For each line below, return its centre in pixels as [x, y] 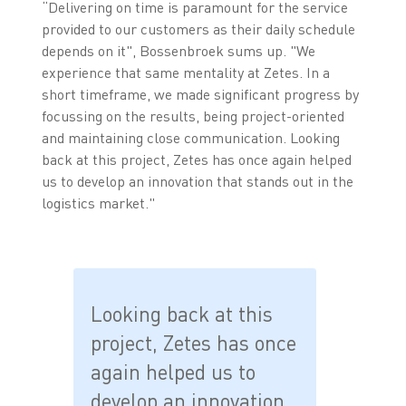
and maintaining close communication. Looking [190, 137]
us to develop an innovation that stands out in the [197, 181]
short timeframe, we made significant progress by [200, 94]
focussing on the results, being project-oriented [193, 116]
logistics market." [98, 203]
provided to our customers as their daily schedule [198, 29]
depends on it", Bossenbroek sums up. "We [178, 50]
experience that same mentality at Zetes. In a [185, 72]
